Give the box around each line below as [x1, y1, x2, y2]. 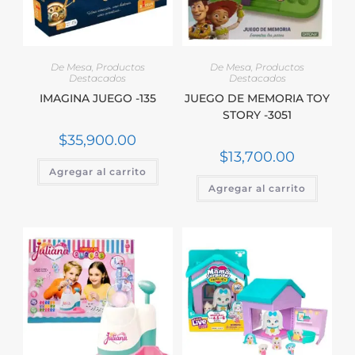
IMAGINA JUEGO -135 [39, 90, 156, 105]
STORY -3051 [223, 107, 292, 122]
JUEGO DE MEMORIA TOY [185, 90, 330, 105]
